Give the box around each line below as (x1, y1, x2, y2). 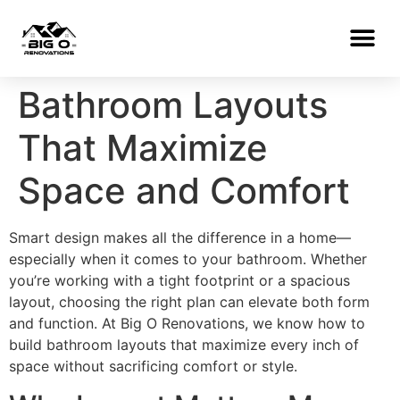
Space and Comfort (18, 169, 350, 212)
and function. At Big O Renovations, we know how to (9, 314, 365, 332)
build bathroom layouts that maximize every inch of (9, 336, 359, 354)
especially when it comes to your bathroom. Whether (9, 250, 367, 268)
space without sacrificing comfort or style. (9, 357, 297, 375)
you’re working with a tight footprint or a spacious (9, 271, 350, 289)
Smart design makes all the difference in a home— (9, 229, 351, 246)
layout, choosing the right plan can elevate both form (9, 293, 370, 311)
